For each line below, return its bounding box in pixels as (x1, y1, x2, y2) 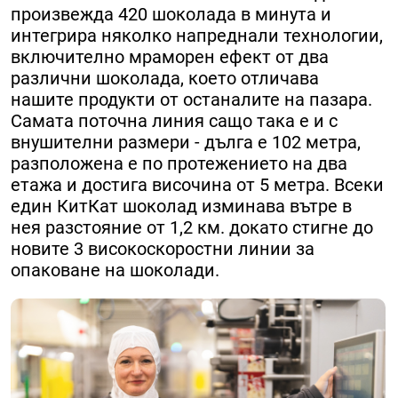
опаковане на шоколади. (11, 259, 219, 282)
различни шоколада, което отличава (11, 68, 319, 90)
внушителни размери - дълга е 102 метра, (11, 131, 361, 154)
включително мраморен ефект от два (11, 46, 329, 68)
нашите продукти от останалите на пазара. (11, 89, 372, 111)
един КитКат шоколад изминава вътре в (11, 195, 352, 218)
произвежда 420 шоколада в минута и (11, 4, 331, 26)
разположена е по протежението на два (11, 153, 347, 175)
